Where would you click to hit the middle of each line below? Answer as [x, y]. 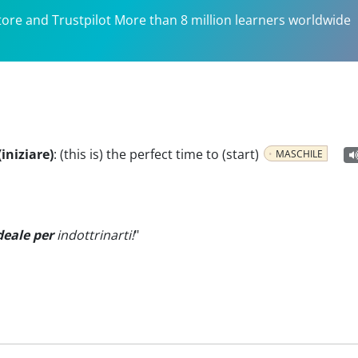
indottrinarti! [94, 235]
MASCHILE [299, 154]
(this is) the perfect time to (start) [159, 154]
